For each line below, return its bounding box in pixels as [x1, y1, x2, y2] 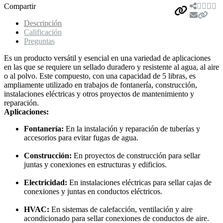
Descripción [24, 18, 62, 27]
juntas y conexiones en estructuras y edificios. [24, 160, 167, 169]
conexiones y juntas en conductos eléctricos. [24, 187, 162, 196]
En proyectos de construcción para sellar [72, 151, 200, 160]
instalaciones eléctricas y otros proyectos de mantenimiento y [4, 89, 194, 98]
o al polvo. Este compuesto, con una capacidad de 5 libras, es [4, 71, 196, 80]
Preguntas [24, 36, 55, 45]
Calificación [24, 27, 62, 36]
